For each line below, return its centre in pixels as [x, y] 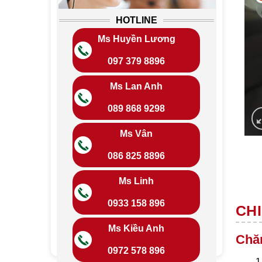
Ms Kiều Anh [137, 228]
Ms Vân [137, 134]
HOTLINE [136, 20]
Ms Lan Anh [137, 86]
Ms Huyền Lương [136, 39]
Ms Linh [137, 181]
